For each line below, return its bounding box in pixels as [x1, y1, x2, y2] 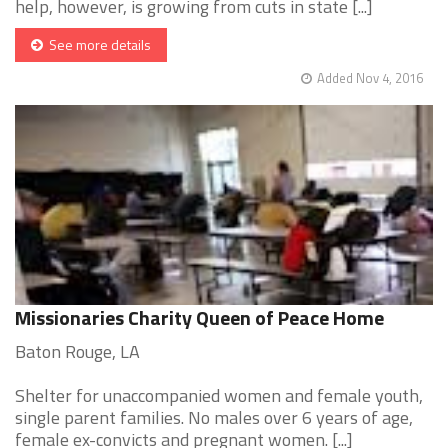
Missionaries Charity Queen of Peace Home [15, 302, 384, 334]
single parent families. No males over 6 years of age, [15, 404, 413, 432]
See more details [43, 34, 151, 56]
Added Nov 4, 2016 [317, 68, 423, 89]
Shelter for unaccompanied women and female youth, [15, 382, 423, 410]
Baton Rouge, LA [15, 338, 140, 366]
